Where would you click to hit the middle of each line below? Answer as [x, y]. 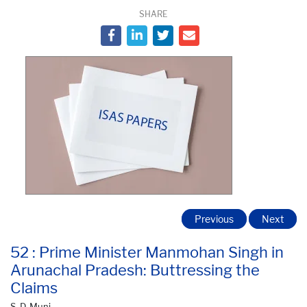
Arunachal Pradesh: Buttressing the [135, 270]
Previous [214, 219]
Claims [34, 287]
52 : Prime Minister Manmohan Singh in [147, 252]
